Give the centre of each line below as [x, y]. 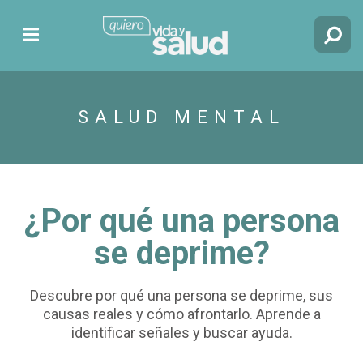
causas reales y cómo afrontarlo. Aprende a [181, 314]
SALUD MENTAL [181, 117]
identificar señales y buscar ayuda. [181, 332]
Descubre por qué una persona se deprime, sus [181, 295]
